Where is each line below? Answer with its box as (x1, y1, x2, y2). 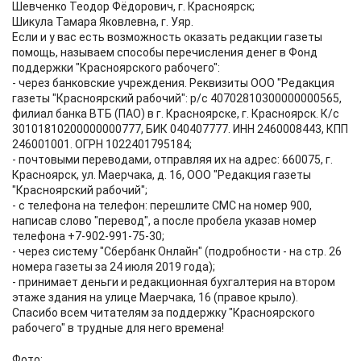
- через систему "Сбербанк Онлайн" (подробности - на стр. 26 (12, 245, 342, 258)
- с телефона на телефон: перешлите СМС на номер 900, (12, 199, 312, 212)
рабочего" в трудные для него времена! (12, 322, 224, 334)
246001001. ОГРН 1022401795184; (12, 138, 192, 151)
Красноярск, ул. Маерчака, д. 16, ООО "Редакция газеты (12, 168, 311, 181)
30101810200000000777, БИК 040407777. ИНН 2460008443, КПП (12, 122, 348, 135)
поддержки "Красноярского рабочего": (12, 61, 220, 74)
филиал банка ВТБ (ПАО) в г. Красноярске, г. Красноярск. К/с (12, 107, 339, 120)
